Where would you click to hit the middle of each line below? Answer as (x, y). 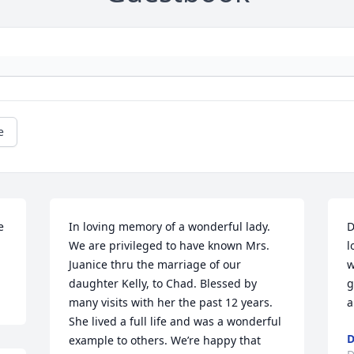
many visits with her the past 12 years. (171, 302)
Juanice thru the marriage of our (155, 264)
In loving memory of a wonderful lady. (170, 226)
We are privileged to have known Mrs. (169, 245)
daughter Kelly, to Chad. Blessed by (163, 283)
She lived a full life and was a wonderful (175, 321)
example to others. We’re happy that (165, 340)
